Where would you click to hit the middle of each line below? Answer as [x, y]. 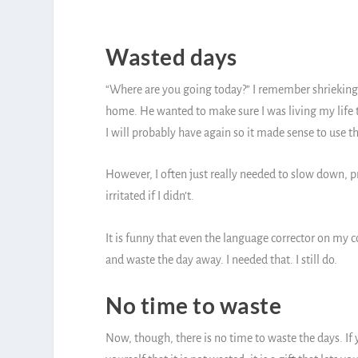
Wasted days [171, 56]
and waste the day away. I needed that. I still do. [223, 259]
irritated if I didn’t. [150, 196]
